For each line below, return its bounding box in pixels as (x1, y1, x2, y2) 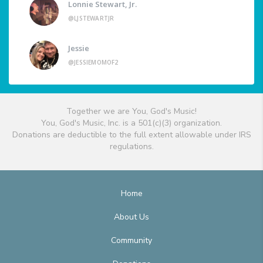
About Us (114, 211, 149, 223)
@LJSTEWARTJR (68, 14, 114, 23)
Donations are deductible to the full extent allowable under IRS (12, 129, 251, 141)
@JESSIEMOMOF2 (68, 58, 119, 67)
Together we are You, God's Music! (66, 106, 197, 117)
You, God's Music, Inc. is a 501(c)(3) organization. (41, 117, 222, 129)
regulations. (109, 141, 154, 153)
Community (111, 235, 152, 247)
